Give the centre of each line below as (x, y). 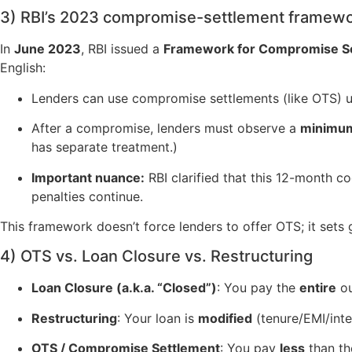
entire (318, 288)
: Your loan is (158, 318)
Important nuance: (88, 177)
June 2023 (48, 49)
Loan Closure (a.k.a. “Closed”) (124, 288)
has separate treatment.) (104, 147)
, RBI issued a (122, 49)
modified (225, 318)
